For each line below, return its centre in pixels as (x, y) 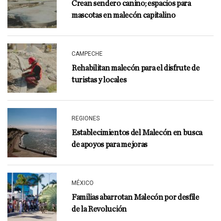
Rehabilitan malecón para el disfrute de (136, 68)
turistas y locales (99, 80)
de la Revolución (99, 209)
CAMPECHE (87, 54)
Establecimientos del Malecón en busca (137, 133)
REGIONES (86, 118)
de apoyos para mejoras (110, 145)
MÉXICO (83, 183)
